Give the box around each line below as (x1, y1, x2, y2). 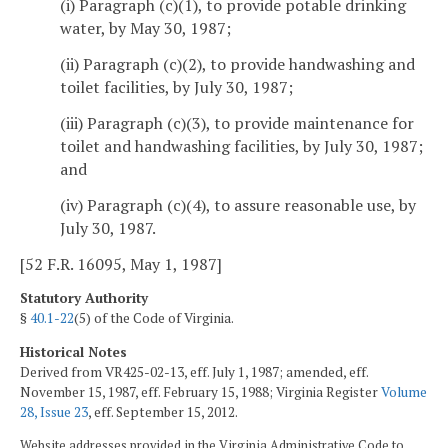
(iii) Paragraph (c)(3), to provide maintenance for (60, 111, 414, 134)
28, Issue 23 (20, 402, 88, 421)
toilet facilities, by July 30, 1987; (60, 76, 293, 99)
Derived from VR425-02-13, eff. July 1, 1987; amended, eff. (20, 362, 368, 381)
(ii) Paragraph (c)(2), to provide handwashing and (60, 53, 415, 76)
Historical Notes (20, 342, 127, 361)
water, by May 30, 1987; (60, 17, 231, 40)
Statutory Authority (20, 289, 148, 308)
